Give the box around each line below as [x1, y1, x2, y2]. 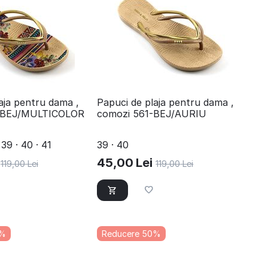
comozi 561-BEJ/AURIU [97, 108, 207, 120]
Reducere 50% [102, 228, 162, 239]
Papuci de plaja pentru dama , [97, 96, 234, 109]
